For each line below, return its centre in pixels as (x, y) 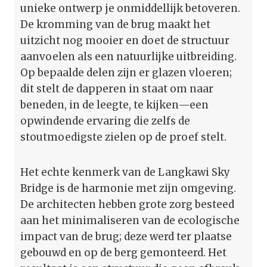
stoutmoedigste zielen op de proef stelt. (123, 137)
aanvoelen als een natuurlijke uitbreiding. (128, 56)
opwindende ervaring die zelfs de (105, 121)
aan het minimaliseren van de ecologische (130, 220)
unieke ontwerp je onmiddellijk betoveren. (130, 8)
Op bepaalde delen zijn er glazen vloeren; (126, 72)
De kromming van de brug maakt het (115, 24)
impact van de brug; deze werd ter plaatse (126, 236)
